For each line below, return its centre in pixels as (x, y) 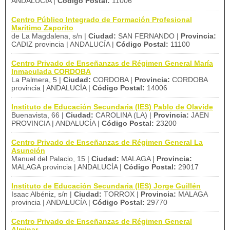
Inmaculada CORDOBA (51, 71)
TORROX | (121, 194)
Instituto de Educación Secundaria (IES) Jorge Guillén (106, 186)
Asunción (28, 150)
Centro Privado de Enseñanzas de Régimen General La (107, 142)
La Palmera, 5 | (37, 80)
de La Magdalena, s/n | (50, 36)
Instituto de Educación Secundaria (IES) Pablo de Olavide (112, 107)
